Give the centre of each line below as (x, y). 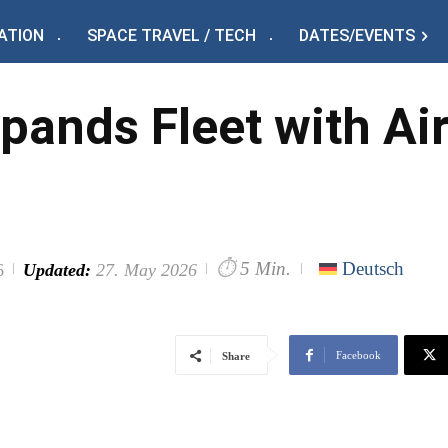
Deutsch (373, 269)
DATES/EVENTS (357, 35)
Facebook (358, 355)
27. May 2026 (146, 269)
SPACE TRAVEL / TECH (171, 35)
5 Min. (265, 268)
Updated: (57, 269)
